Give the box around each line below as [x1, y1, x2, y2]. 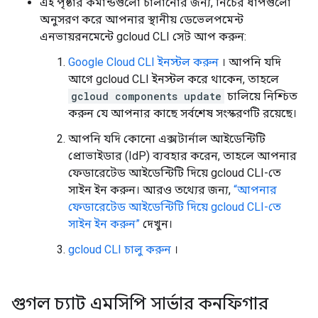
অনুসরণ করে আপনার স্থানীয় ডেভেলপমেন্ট [40, 13, 243, 26]
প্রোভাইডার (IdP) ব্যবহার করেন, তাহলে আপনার [68, 149, 297, 163]
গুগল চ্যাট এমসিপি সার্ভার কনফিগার [11, 293, 268, 314]
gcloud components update [71, 89, 221, 103]
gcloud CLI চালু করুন [68, 243, 171, 256]
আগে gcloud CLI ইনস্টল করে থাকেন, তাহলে [68, 72, 279, 86]
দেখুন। [140, 217, 172, 231]
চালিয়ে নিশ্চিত [224, 89, 297, 103]
